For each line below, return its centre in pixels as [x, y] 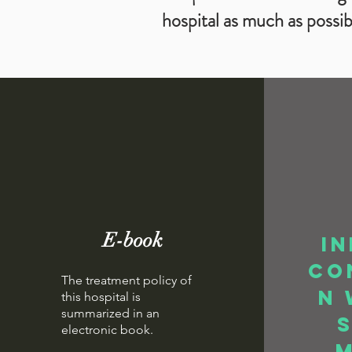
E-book [132, 240]
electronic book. [107, 330]
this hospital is [101, 297]
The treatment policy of [126, 280]
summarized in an [110, 313]
